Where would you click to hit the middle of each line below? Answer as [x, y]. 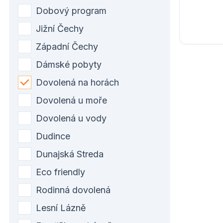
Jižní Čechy [60, 28]
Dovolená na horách [77, 82]
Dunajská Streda [70, 154]
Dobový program [71, 10]
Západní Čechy [67, 46]
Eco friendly [60, 172]
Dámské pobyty [69, 64]
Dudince [53, 136]
